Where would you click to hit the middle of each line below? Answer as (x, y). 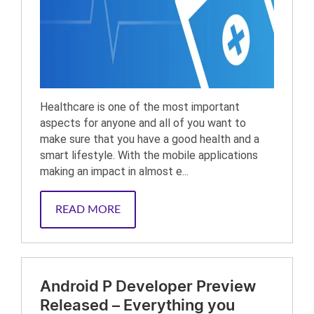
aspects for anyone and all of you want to (143, 123)
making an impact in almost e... (114, 171)
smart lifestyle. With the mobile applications (149, 155)
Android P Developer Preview (148, 287)
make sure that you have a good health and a (150, 139)
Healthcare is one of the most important (140, 107)
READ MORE (88, 210)
